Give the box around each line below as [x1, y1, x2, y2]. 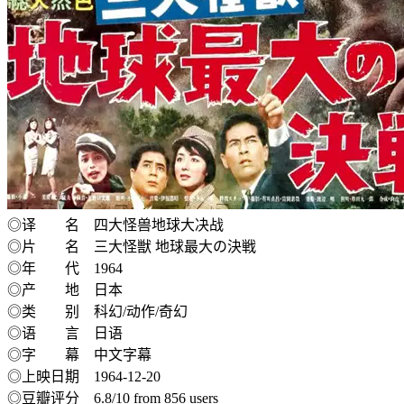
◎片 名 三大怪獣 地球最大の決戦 [7, 238, 256, 254]
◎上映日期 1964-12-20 [7, 368, 161, 384]
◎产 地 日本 [7, 281, 123, 298]
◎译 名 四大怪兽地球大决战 [7, 216, 224, 233]
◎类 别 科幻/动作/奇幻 [7, 303, 188, 319]
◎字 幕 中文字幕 [7, 346, 151, 363]
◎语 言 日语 [7, 325, 123, 341]
